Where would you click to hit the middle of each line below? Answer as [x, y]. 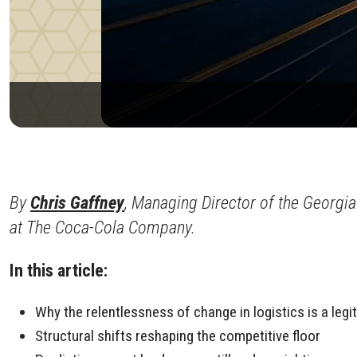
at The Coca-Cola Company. [102, 228]
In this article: [59, 270]
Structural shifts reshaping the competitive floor [178, 336]
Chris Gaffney [77, 203]
